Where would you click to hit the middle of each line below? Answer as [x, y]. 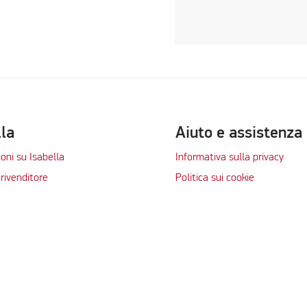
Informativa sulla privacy [229, 157]
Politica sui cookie [214, 179]
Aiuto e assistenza [238, 133]
